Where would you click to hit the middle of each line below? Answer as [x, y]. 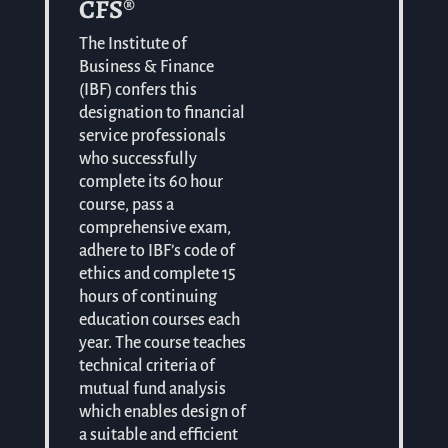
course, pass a [126, 204]
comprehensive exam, [154, 227]
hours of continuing [147, 296]
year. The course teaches [162, 342]
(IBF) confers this [137, 89]
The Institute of [132, 43]
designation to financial [161, 112]
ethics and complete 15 [157, 273]
